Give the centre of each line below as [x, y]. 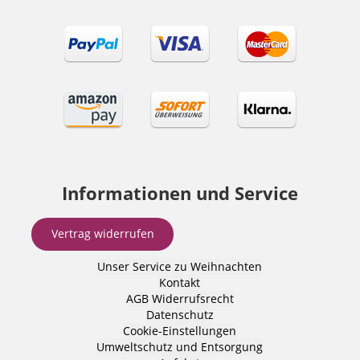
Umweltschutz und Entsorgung [180, 346]
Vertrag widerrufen [102, 234]
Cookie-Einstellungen [180, 330]
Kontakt [180, 282]
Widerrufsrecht [192, 298]
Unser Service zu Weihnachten [180, 266]
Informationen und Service [180, 193]
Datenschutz [180, 314]
